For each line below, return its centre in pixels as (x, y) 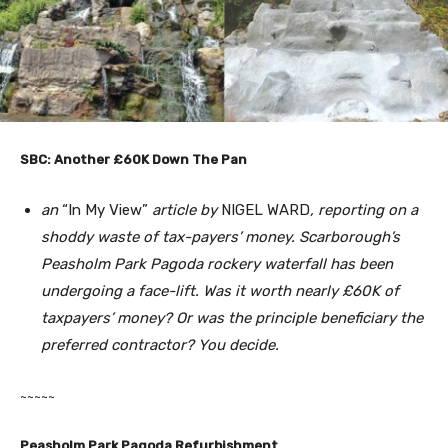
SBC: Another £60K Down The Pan (133, 160)
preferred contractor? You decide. (160, 345)
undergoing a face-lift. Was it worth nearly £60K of (220, 291)
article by (184, 210)
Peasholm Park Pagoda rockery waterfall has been (217, 264)
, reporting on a (364, 210)
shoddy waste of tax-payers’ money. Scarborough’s (220, 237)
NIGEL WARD (265, 210)
